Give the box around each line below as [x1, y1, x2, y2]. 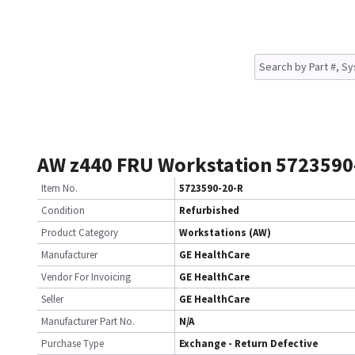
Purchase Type [41, 337, 104, 350]
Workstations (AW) [179, 226, 271, 239]
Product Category [41, 226, 118, 239]
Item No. [41, 181, 78, 195]
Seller [41, 292, 63, 306]
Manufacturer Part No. [41, 315, 135, 328]
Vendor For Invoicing [41, 270, 131, 284]
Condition [41, 204, 85, 217]
